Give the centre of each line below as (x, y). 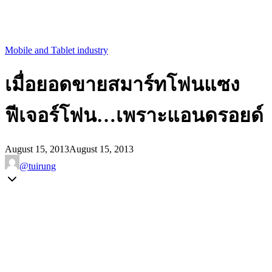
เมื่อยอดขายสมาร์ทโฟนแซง (122, 85)
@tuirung (38, 166)
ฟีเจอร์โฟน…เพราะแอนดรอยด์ (134, 116)
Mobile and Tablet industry (56, 50)
